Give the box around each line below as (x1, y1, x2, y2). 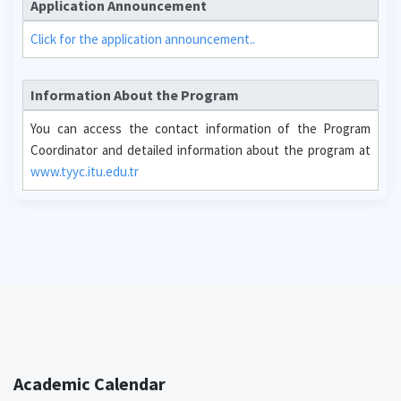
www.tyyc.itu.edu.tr (30, 162, 139, 180)
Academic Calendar (13, 371, 166, 395)
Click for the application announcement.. (30, 30, 255, 47)
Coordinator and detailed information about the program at (30, 141, 371, 158)
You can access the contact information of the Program (30, 119, 371, 137)
